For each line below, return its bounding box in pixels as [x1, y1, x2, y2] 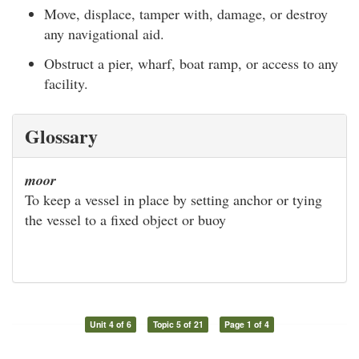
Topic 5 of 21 [152, 318, 204, 331]
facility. [44, 74, 88, 94]
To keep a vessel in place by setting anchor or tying [25, 190, 322, 210]
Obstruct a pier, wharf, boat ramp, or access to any [44, 54, 338, 74]
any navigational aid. [44, 23, 164, 43]
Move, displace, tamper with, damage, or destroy [44, 3, 328, 23]
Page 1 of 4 [224, 318, 270, 331]
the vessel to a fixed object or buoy [25, 210, 226, 230]
